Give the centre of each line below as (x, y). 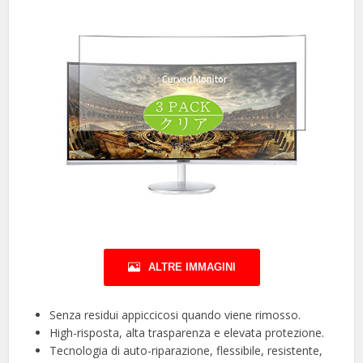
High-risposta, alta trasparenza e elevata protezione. (187, 332)
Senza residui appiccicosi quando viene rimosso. (175, 314)
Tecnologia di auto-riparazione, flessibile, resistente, (186, 350)
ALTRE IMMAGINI (192, 267)
